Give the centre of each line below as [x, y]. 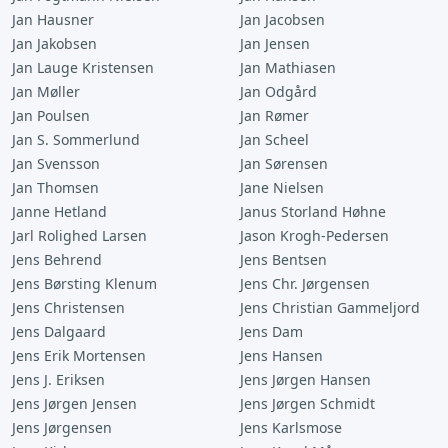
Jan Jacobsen [282, 19]
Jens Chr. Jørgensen [305, 283]
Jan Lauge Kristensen [83, 67]
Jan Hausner [53, 19]
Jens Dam [271, 331]
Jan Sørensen [284, 163]
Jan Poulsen [51, 115]
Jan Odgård [278, 91]
